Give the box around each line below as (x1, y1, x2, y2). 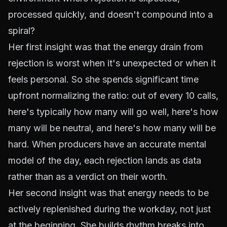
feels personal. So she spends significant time (8, 74, 199, 85)
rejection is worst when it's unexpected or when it (8, 58, 216, 68)
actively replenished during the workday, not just (8, 204, 211, 214)
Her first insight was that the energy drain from (8, 42, 203, 52)
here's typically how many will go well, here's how (8, 106, 218, 117)
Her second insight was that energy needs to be (8, 187, 209, 198)
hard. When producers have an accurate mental (8, 139, 206, 149)
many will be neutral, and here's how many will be (8, 123, 216, 133)
